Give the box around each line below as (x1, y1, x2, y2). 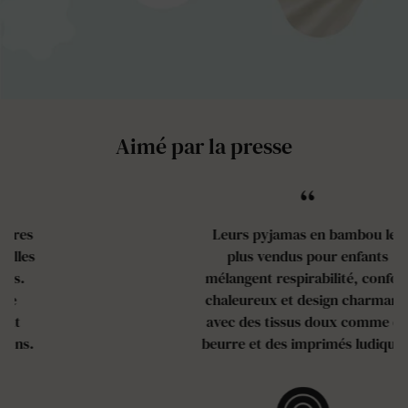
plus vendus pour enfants (123, 246, 285, 267)
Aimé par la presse (116, 131, 292, 162)
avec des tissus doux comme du (102, 311, 306, 332)
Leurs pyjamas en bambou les (108, 224, 300, 245)
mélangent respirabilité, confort (101, 268, 307, 289)
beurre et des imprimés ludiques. (97, 333, 311, 354)
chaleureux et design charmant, (102, 290, 306, 311)
